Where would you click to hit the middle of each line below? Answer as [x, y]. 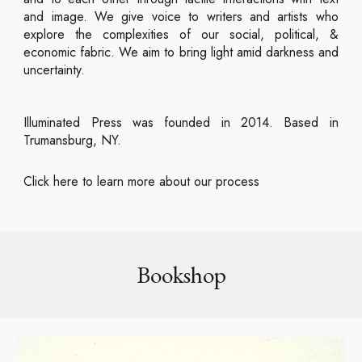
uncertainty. [55, 70]
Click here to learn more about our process [142, 181]
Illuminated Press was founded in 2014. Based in [181, 123]
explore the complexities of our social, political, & [181, 34]
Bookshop [181, 274]
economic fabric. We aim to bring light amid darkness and [181, 52]
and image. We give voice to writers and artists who [181, 17]
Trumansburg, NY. [73, 141]
